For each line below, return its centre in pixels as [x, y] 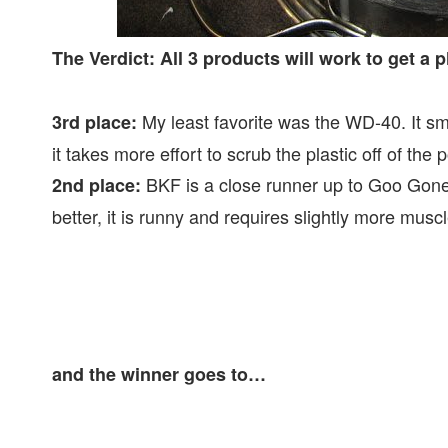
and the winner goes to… [159, 374]
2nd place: [96, 185]
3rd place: [94, 122]
